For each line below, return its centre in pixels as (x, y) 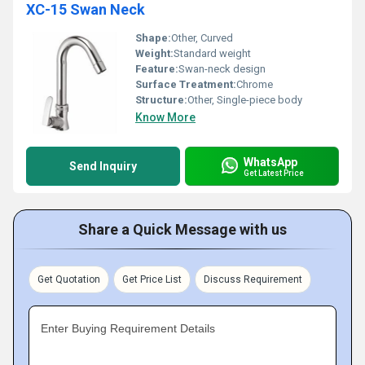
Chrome (255, 84)
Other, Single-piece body (245, 100)
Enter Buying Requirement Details (128, 328)
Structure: (161, 100)
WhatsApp (270, 162)
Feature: (157, 69)
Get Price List (152, 279)
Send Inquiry (103, 166)
